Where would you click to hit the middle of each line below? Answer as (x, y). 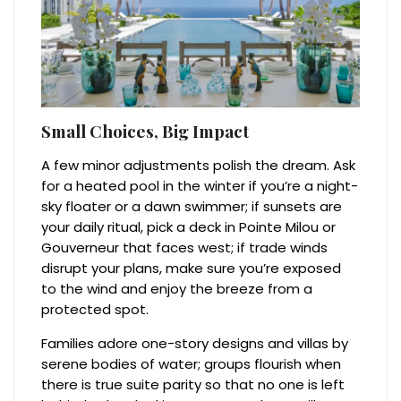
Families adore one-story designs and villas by (195, 344)
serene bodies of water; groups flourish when (192, 364)
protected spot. (95, 310)
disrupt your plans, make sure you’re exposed (192, 269)
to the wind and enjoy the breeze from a (177, 289)
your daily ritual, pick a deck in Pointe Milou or (189, 227)
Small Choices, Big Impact (145, 131)
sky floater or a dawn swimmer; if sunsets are (192, 207)
